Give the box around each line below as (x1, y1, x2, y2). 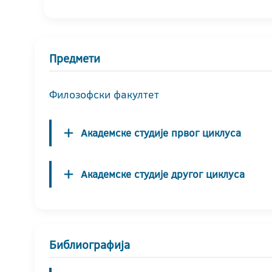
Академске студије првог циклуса (81, 126, 241, 140)
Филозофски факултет (49, 87, 159, 102)
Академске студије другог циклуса (81, 167, 245, 181)
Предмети (49, 50, 100, 67)
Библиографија (49, 237, 130, 253)
